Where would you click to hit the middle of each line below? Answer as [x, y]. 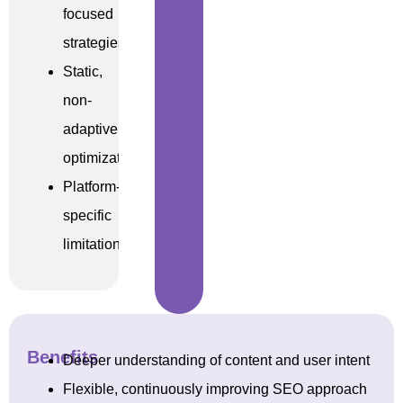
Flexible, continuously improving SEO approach [215, 389]
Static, [83, 71]
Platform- [92, 186]
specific [87, 215]
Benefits [63, 357]
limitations [95, 244]
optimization [102, 157]
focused [88, 13]
